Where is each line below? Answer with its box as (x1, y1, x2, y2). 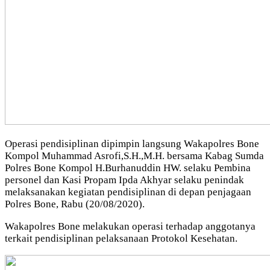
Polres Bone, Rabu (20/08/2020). (5, 198, 145, 210)
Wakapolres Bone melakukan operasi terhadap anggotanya (5, 220, 256, 232)
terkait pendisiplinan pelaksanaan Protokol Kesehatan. (5, 232, 237, 244)
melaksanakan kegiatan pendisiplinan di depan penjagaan (5, 186, 251, 198)
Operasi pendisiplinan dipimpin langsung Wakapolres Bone (5, 137, 259, 149)
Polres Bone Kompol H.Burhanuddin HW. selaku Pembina (5, 162, 251, 174)
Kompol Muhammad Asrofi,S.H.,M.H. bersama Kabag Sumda (5, 149, 264, 162)
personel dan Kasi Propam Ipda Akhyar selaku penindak (5, 174, 244, 186)
